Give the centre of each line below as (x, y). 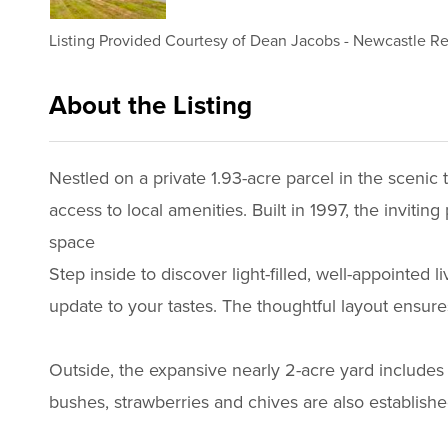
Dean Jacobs (294, 41)
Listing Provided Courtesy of (149, 41)
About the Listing (153, 105)
